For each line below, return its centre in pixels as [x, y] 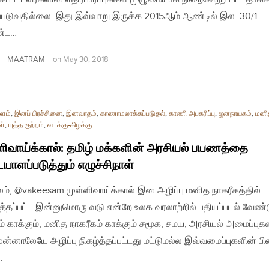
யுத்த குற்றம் [26, 125]
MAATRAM [26, 59]
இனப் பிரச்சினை [38, 113]
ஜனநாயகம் [235, 113]
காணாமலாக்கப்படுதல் [133, 113]
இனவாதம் [81, 113]
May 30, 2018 [86, 59]
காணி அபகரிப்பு [192, 113]
